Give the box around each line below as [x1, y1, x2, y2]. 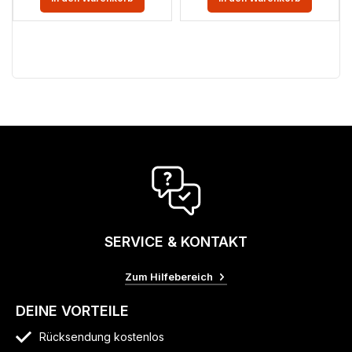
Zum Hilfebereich [125, 269, 213, 283]
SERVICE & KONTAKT [104, 233, 247, 251]
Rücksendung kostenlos [39, 329, 165, 343]
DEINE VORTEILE [16, 302, 130, 319]
